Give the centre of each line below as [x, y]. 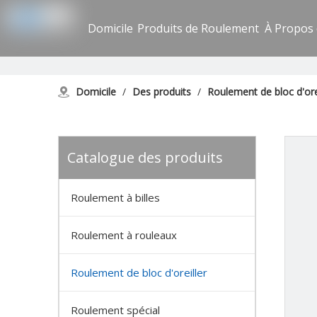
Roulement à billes [115, 197]
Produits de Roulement [198, 28]
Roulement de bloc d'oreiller [139, 272]
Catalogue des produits [145, 157]
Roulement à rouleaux [124, 235]
